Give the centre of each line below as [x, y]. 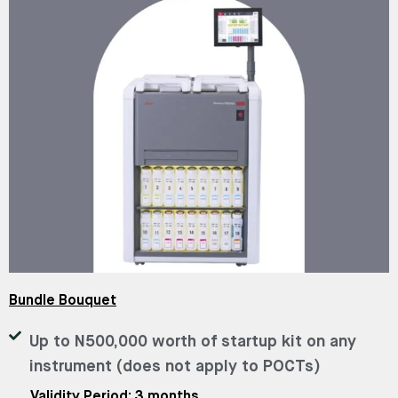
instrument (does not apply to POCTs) [175, 366]
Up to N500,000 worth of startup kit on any [192, 342]
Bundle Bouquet [63, 301]
